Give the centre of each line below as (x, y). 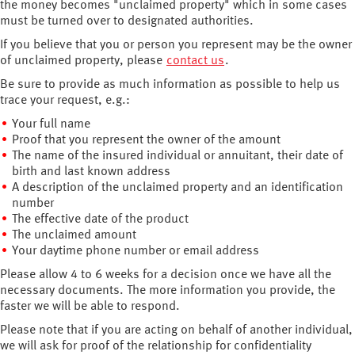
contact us (195, 61)
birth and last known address (91, 172)
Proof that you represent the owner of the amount (146, 140)
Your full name (51, 124)
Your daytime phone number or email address (136, 251)
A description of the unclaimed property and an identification (177, 187)
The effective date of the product (100, 219)
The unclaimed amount (74, 235)
